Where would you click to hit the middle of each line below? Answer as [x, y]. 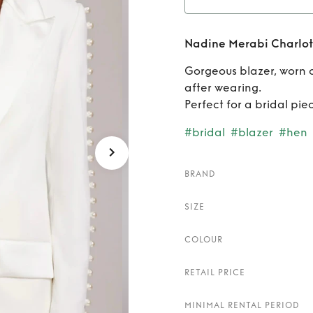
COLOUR [204, 240]
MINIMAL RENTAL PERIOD [242, 305]
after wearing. [223, 88]
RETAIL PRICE [215, 272]
